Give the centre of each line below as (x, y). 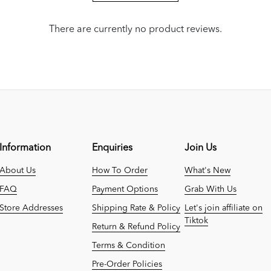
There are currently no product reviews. (135, 29)
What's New (207, 170)
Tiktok (196, 220)
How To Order (120, 170)
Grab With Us (211, 189)
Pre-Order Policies (127, 264)
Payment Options (125, 189)
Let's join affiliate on (224, 208)
